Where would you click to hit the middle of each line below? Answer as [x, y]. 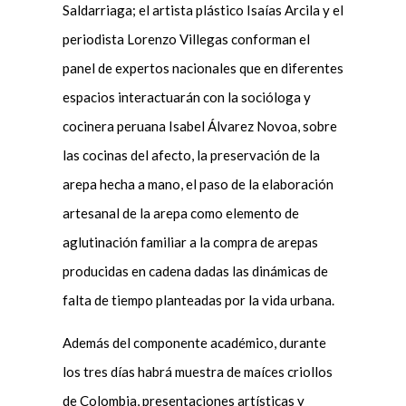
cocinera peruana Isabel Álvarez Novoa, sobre [199, 126]
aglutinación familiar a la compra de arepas [190, 242]
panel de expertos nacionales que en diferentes [203, 68]
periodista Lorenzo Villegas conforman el [186, 39]
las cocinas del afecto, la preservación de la [191, 155]
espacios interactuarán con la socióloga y [186, 97]
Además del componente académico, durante [194, 342]
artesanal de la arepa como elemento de [180, 213]
